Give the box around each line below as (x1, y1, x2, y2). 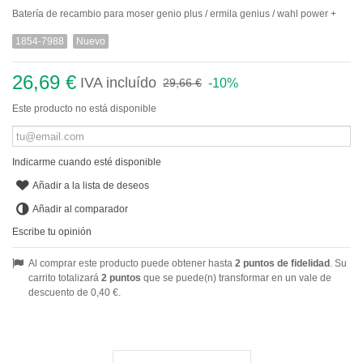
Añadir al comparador (32, 203, 129, 215)
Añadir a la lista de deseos (32, 180, 150, 192)
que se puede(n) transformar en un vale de (141, 271, 331, 284)
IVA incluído (80, 75, 156, 92)
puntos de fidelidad (241, 257, 330, 269)
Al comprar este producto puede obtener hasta (28, 257, 235, 269)
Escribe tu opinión (12, 225, 92, 237)
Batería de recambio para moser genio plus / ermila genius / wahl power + (12, 8, 336, 20)
